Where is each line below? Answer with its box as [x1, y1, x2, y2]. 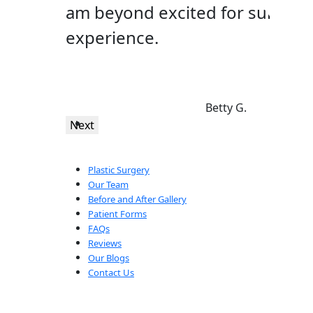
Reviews [88, 236, 122, 249]
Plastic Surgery [88, 163, 150, 176]
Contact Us [88, 265, 134, 279]
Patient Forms [88, 207, 147, 220]
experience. [66, 25, 159, 49]
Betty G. [205, 99, 247, 115]
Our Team [88, 177, 129, 191]
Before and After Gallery [88, 192, 187, 205]
